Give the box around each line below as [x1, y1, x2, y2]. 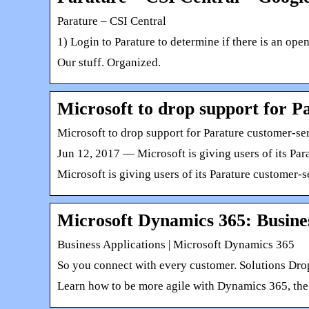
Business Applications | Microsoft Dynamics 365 [57, 237, 295, 251]
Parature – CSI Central [57, 14, 166, 28]
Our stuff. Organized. [57, 55, 161, 69]
